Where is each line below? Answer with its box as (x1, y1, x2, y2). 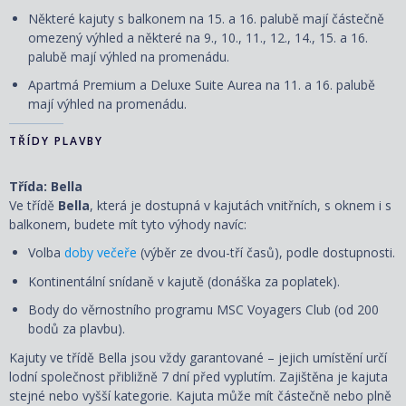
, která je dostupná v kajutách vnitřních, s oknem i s (90, 196, 391, 214)
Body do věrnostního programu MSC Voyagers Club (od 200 (28, 301, 379, 319)
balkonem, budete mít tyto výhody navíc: (9, 215, 246, 233)
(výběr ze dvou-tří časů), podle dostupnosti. (137, 244, 395, 262)
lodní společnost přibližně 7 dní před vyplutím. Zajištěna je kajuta (9, 367, 388, 385)
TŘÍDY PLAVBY (9, 132, 103, 149)
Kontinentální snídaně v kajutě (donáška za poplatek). (28, 272, 340, 290)
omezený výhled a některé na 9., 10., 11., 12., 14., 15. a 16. (28, 28, 368, 46)
